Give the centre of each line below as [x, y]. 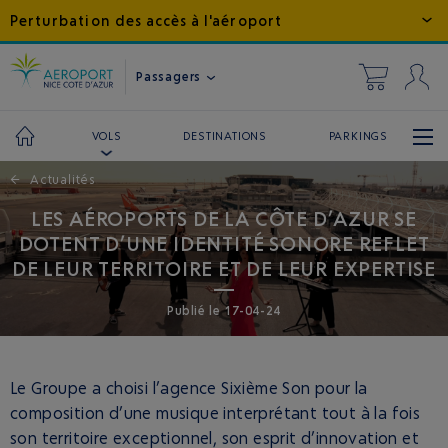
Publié [188, 310]
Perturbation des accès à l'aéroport [146, 20]
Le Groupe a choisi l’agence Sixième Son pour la [189, 388]
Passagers [170, 76]
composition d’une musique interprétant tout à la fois [215, 413]
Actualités [63, 179]
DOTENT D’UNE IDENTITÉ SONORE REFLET [224, 243]
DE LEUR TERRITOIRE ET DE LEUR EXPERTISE [224, 268]
